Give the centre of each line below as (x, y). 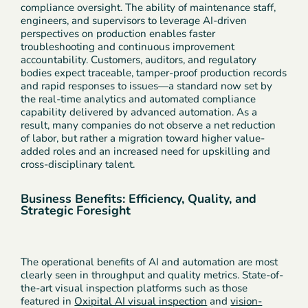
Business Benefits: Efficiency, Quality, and (139, 199)
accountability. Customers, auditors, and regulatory (139, 60)
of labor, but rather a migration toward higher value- (143, 139)
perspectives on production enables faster (118, 34)
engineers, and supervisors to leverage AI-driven (134, 21)
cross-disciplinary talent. (78, 165)
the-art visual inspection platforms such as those (134, 288)
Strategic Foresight (76, 211)
